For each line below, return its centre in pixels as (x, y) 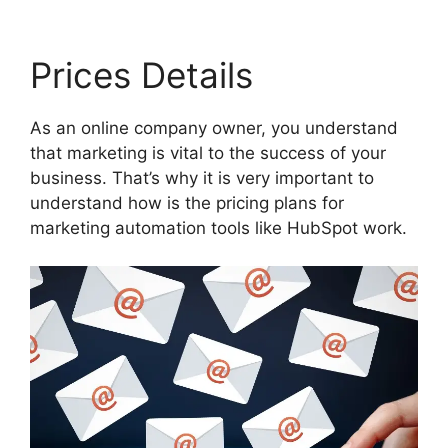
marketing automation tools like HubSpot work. (218, 227)
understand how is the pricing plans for (187, 202)
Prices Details (141, 74)
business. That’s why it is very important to (202, 177)
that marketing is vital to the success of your (208, 152)
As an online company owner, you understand (214, 127)
